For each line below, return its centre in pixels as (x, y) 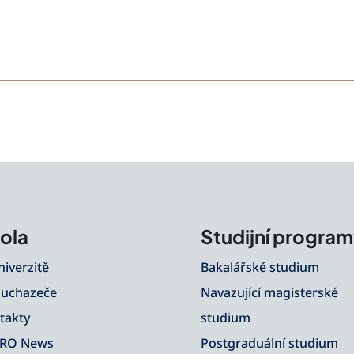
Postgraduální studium (269, 343)
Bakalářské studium (260, 267)
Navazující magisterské (269, 292)
